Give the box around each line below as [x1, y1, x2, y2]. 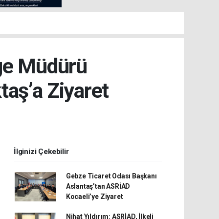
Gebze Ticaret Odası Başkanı [66, 172, 157, 180]
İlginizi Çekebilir [14, 147, 69, 156]
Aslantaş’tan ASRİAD [66, 182, 131, 190]
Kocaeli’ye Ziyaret [66, 193, 123, 200]
